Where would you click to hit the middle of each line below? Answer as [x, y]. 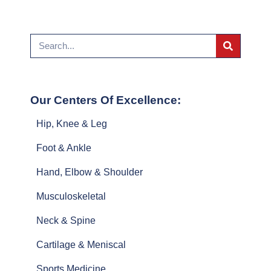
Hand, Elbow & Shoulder [90, 172]
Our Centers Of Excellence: [106, 100]
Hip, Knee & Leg [72, 123]
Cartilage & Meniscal [81, 244]
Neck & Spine [66, 220]
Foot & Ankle [64, 148]
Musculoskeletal [71, 196]
